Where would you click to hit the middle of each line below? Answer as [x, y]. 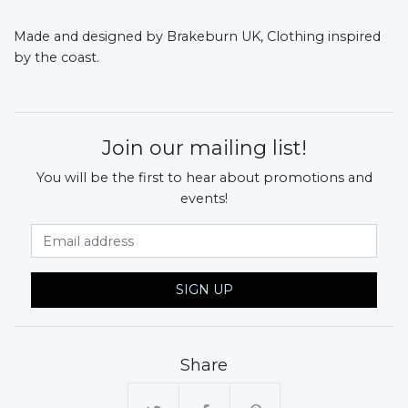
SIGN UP [204, 290]
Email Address [254, 233]
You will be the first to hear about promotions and [204, 177]
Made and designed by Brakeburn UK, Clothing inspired [197, 36]
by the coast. [56, 57]
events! [204, 198]
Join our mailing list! [204, 148]
